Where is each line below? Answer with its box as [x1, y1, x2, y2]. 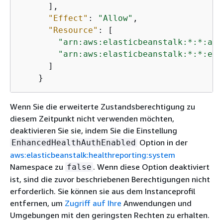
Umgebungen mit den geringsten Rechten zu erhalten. [10, 210, 210, 220]
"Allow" [98, 13, 133, 23]
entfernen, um [10, 198, 65, 208]
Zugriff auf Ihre [65, 198, 121, 208]
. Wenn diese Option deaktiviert [93, 161, 210, 172]
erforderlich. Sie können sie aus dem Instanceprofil [10, 186, 195, 196]
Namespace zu [10, 161, 65, 172]
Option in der [137, 137, 188, 147]
